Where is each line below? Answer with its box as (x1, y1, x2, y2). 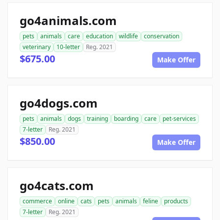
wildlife (119, 32, 138, 40)
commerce (23, 197, 52, 205)
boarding (114, 114, 138, 123)
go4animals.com (20, 12, 117, 28)
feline (143, 197, 158, 205)
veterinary (23, 43, 51, 51)
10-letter (56, 43, 80, 51)
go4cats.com (20, 177, 94, 193)
